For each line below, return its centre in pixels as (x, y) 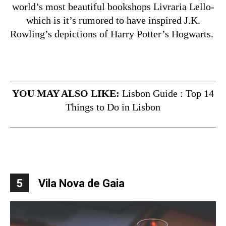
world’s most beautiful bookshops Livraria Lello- (113, 7)
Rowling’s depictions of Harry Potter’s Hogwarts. (113, 34)
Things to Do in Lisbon (113, 107)
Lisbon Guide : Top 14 (168, 94)
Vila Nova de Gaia (81, 184)
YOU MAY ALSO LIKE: (67, 94)
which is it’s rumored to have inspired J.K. (113, 20)
